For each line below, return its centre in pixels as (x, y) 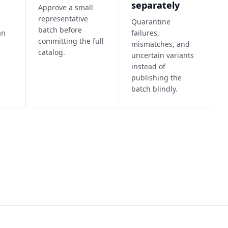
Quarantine (151, 22)
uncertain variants (163, 55)
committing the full (71, 41)
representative (63, 19)
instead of (149, 66)
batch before (60, 30)
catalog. (52, 52)
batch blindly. (155, 89)
